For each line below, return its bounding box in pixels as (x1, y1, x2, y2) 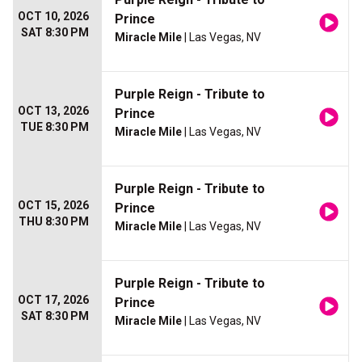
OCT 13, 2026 (18, 104, 89, 118)
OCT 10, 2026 (18, 10, 89, 23)
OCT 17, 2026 (18, 293, 89, 307)
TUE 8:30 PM (20, 120, 89, 134)
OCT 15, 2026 (18, 199, 89, 213)
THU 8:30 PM (19, 215, 89, 229)
